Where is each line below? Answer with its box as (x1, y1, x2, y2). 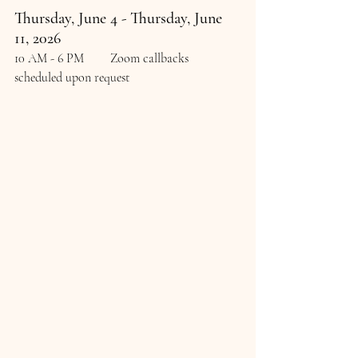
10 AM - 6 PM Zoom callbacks (14, 50, 84, 67)
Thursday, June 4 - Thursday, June (14, 9, 226, 29)
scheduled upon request (14, 70, 129, 86)
